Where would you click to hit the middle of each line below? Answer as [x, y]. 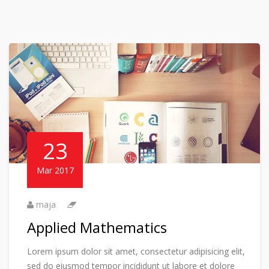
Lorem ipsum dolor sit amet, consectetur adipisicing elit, [136, 252]
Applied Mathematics [97, 228]
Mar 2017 [55, 171]
